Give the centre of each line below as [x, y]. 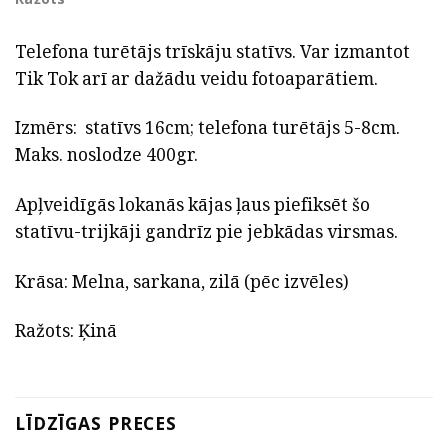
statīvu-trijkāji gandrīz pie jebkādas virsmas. [206, 231]
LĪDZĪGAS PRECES [96, 423]
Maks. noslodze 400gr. [106, 154]
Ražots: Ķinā [66, 330]
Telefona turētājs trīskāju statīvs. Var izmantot [212, 50]
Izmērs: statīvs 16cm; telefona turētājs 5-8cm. [207, 127]
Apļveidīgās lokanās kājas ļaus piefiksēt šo [192, 204]
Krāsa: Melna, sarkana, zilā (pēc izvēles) [182, 280]
